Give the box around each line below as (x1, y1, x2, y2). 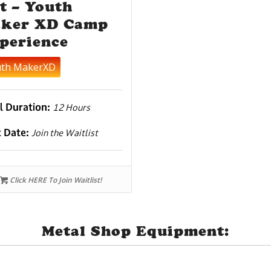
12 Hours (53, 102, 91, 114)
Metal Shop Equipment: (42, 223, 229, 240)
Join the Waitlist (31, 127, 99, 139)
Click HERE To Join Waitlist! (7, 175, 102, 186)
